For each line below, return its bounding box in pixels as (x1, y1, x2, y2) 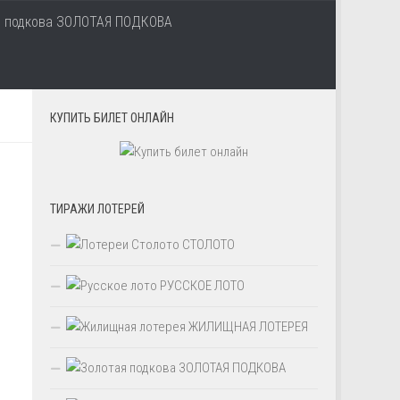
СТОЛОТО (179, 237, 235, 254)
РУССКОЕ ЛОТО (157, 278, 245, 295)
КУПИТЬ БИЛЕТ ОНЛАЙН (50, 111, 174, 125)
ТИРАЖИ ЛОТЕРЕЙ (50, 202, 145, 217)
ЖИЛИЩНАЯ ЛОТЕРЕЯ (186, 319, 308, 336)
